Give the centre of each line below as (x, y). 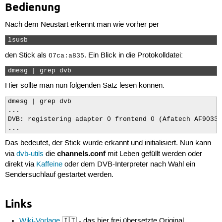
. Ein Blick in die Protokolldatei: (133, 55)
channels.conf (81, 153)
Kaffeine (49, 164)
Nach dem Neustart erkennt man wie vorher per (82, 25)
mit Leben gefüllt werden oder (154, 154)
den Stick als (27, 55)
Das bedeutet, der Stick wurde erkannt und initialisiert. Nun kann (108, 143)
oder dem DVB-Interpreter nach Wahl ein (129, 164)
